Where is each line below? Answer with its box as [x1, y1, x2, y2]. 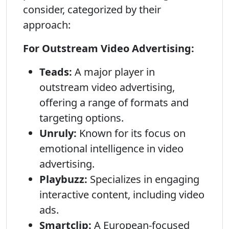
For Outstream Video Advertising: [23, 41, 194, 55]
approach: [23, 18, 71, 32]
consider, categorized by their [23, 3, 161, 16]
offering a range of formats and [39, 96, 189, 109]
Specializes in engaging [87, 172, 199, 186]
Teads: [39, 65, 72, 79]
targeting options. [39, 111, 124, 125]
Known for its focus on [77, 126, 186, 140]
